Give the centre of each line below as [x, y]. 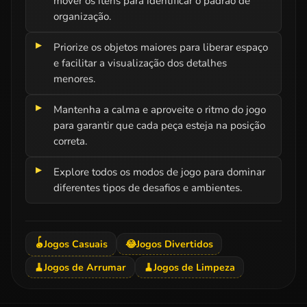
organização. [82, 16]
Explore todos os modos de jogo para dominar [159, 172]
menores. [74, 78]
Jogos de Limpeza [194, 267]
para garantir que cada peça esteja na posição [159, 125]
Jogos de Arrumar [85, 267]
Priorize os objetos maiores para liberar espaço [161, 47]
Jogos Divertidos [175, 244]
